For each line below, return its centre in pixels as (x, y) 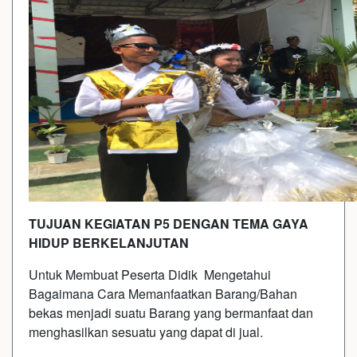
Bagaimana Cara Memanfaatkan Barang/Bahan (163, 293)
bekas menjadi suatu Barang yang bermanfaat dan (171, 312)
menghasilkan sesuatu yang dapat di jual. (146, 331)
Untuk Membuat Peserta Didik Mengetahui (150, 274)
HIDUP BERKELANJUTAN (109, 242)
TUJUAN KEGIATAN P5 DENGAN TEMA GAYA (169, 223)
